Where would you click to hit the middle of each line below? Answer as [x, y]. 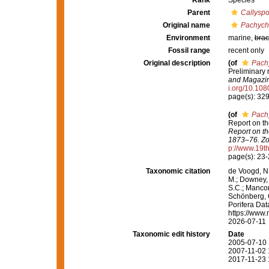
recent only [246, 50]
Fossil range [189, 50]
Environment [188, 38]
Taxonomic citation [178, 171]
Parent [198, 13]
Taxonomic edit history [171, 234]
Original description [177, 63]
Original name [186, 25]
